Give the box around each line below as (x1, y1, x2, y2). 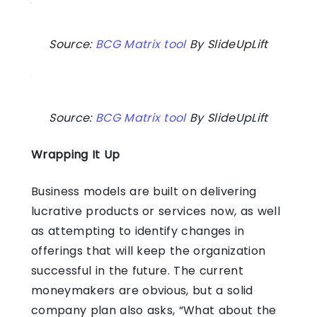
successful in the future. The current (31, 262, 243, 279)
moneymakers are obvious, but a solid (31, 282, 253, 299)
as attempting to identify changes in (31, 222, 245, 239)
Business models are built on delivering (31, 183, 257, 200)
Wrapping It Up (31, 146, 120, 163)
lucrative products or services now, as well (31, 202, 280, 219)
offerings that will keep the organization (31, 242, 266, 259)
